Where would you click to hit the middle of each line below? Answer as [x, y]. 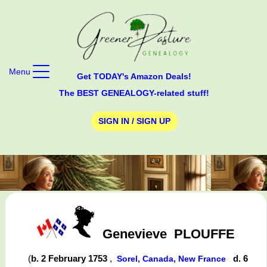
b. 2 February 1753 [71, 259]
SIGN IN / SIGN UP [134, 121]
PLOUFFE [204, 234]
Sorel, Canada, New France [173, 259]
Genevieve [134, 234]
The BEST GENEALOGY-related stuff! [134, 93]
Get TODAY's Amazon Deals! [134, 76]
